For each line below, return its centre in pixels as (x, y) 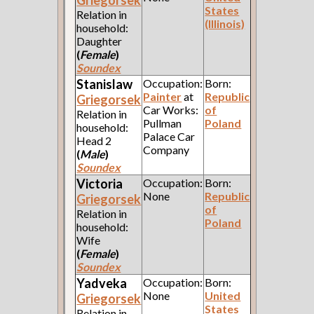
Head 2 (94, 141)
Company (166, 150)
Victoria (100, 184)
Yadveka (102, 284)
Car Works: (171, 110)
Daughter (100, 41)
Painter (163, 97)
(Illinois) (225, 24)
